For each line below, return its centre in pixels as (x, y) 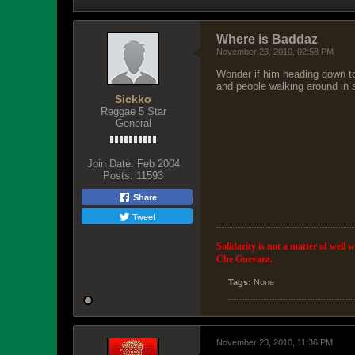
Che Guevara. (244, 259)
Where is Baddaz (267, 39)
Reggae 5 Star (133, 111)
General (133, 123)
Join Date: (110, 164)
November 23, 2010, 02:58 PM (275, 52)
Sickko (133, 99)
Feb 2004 (158, 164)
